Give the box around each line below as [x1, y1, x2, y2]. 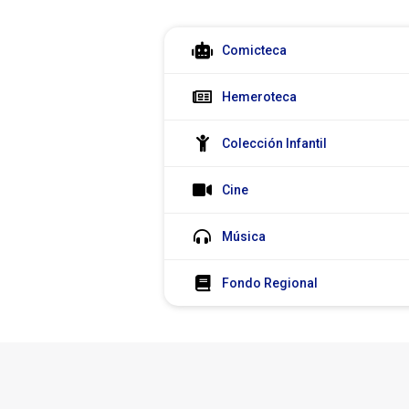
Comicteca [222, 43, 288, 58]
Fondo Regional [222, 276, 319, 291]
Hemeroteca [222, 89, 298, 105]
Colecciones [163, 26, 250, 45]
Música [222, 229, 267, 245]
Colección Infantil [222, 136, 328, 152]
